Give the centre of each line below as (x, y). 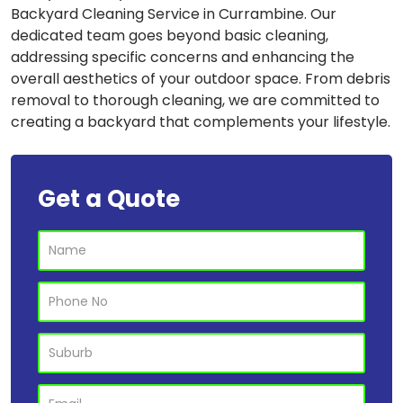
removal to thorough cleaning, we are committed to (195, 100)
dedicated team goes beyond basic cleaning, (170, 36)
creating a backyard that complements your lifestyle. (201, 122)
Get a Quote (109, 199)
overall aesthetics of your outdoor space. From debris (201, 79)
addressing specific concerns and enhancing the (183, 57)
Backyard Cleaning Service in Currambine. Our (174, 14)
